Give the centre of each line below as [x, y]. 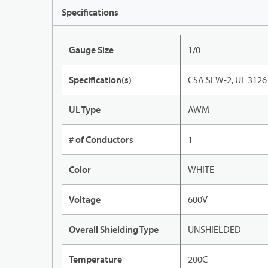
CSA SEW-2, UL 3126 [227, 80]
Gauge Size [91, 50]
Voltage [85, 200]
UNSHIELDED [214, 229]
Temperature [95, 259]
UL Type [85, 110]
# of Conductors [101, 140]
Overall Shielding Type [114, 229]
